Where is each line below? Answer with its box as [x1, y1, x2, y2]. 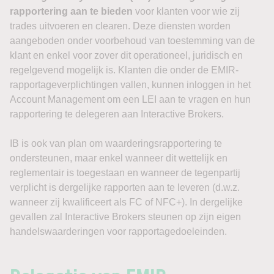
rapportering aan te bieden [10, 6, 133, 17]
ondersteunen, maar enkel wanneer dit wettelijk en [10, 153, 228, 163]
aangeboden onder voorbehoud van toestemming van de [10, 35, 255, 46]
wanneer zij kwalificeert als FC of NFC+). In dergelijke [10, 197, 243, 207]
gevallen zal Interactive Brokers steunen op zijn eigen [10, 212, 241, 222]
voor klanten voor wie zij [133, 6, 240, 17]
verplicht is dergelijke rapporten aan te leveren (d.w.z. [10, 182, 240, 193]
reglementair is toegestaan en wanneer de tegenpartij [10, 168, 240, 178]
